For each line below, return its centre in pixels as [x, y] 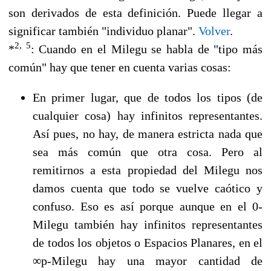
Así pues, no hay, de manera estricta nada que [148, 133]
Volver [214, 31]
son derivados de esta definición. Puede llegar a [135, 12]
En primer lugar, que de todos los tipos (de [148, 97]
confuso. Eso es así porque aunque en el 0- [148, 206]
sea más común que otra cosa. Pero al [148, 152]
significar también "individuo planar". [103, 31]
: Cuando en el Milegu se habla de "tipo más [147, 49]
